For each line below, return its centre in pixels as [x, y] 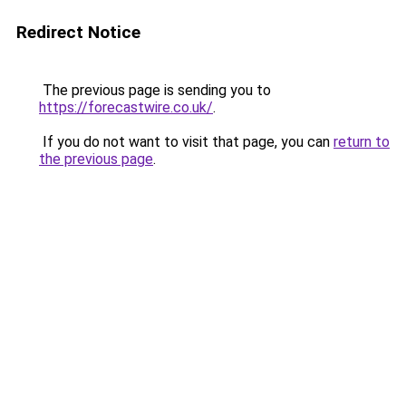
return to [362, 142]
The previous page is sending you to [155, 90]
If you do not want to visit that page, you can [186, 142]
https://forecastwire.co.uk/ [126, 107]
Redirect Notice [78, 32]
